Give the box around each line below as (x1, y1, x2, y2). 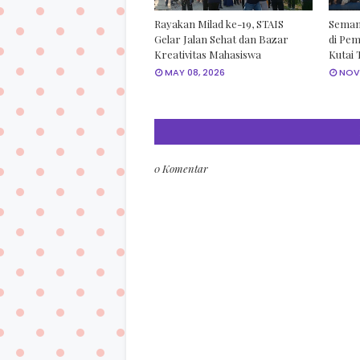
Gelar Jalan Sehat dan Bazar (154, 31, 288, 46)
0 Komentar (154, 161, 208, 175)
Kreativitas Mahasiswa (154, 47, 261, 61)
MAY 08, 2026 (165, 65, 225, 79)
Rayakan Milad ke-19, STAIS (154, 16, 284, 31)
